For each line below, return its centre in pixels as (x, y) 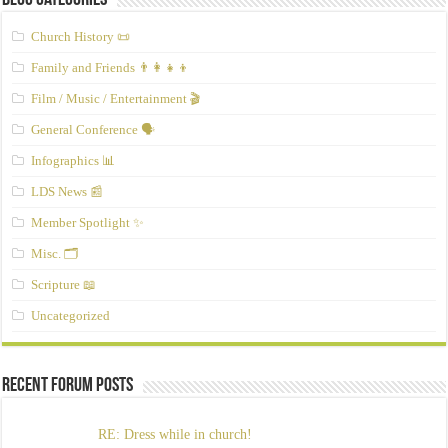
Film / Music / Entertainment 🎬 (116, 99)
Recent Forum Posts (68, 386)
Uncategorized (71, 316)
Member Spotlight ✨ (88, 223)
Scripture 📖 (64, 285)
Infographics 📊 (73, 161)
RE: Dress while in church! (174, 435)
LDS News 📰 (67, 192)
